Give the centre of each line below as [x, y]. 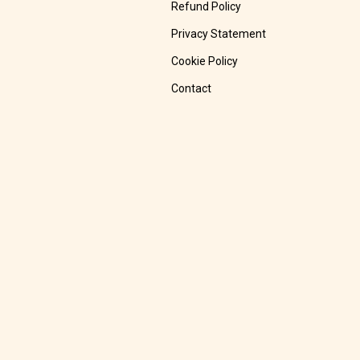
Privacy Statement [218, 34]
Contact [191, 89]
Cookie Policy [204, 61]
